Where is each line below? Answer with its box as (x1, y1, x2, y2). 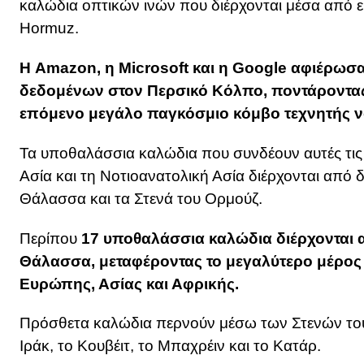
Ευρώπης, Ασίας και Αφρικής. (19, 275, 239, 292)
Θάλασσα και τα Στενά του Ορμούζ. (19, 189, 262, 207)
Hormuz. (19, 19, 79, 37)
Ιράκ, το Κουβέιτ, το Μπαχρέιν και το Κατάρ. (19, 337, 321, 355)
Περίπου (19, 229, 81, 247)
